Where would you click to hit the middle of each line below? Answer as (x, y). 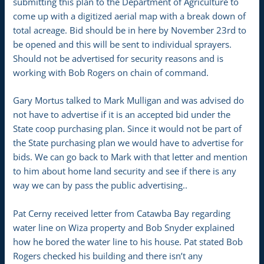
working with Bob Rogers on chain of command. (111, 72)
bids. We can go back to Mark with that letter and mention (131, 157)
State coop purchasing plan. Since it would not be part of (128, 129)
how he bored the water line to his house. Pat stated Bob (128, 241)
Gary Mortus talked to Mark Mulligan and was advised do (129, 100)
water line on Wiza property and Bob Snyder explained (124, 227)
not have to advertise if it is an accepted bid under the (122, 115)
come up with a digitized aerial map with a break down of (130, 16)
